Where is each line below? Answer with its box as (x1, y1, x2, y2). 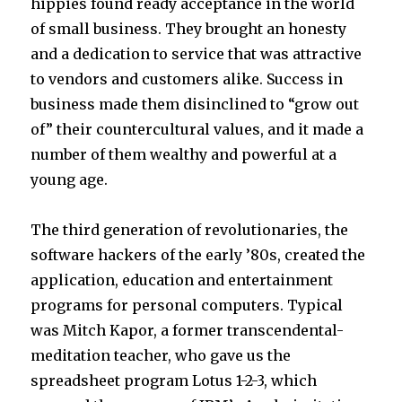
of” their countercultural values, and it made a (31, 120, 364, 138)
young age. (31, 170, 109, 188)
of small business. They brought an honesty (31, 20, 347, 38)
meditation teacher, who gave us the (31, 346, 292, 364)
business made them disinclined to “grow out (31, 95, 360, 113)
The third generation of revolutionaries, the (31, 221, 349, 239)
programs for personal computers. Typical (31, 296, 344, 314)
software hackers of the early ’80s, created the (31, 246, 366, 264)
